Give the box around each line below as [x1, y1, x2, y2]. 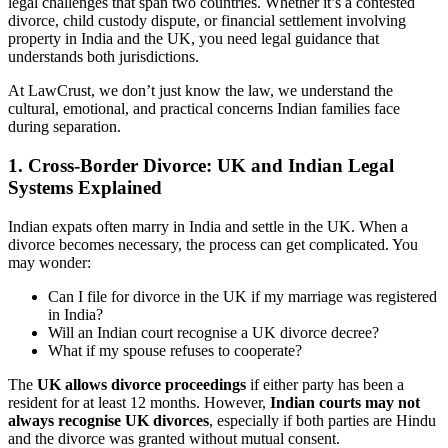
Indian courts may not [270, 393, 420, 411]
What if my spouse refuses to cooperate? [48, 341, 302, 359]
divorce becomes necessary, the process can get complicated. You [8, 235, 418, 253]
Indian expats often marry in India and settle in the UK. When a [8, 217, 408, 235]
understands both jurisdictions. [8, 48, 199, 66]
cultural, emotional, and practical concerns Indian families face [8, 100, 400, 118]
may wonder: [8, 253, 91, 271]
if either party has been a [246, 375, 404, 393]
